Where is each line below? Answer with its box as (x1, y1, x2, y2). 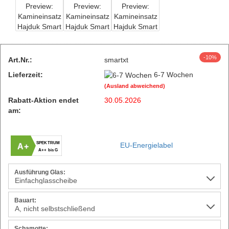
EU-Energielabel (120, 141, 173, 150)
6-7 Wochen (154, 70, 194, 79)
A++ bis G (38, 147, 58, 152)
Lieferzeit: (8, 70, 43, 79)
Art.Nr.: (8, 55, 32, 64)
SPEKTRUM (36, 140, 60, 145)
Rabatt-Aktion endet (8, 96, 79, 104)
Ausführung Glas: (14, 169, 65, 176)
